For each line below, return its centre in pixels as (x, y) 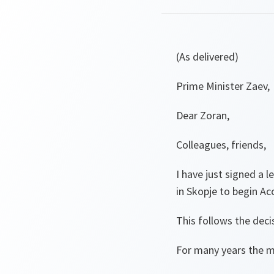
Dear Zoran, (203, 115)
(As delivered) (207, 57)
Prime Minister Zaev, (223, 86)
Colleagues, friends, (221, 145)
